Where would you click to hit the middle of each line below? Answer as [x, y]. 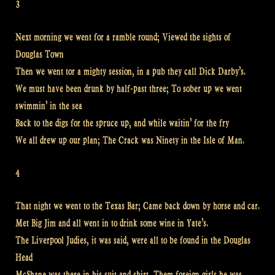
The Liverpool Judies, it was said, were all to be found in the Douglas [133, 241]
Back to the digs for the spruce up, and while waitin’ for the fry [122, 123]
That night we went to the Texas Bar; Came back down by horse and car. [137, 206]
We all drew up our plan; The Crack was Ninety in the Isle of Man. [130, 141]
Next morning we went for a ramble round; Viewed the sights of [123, 37]
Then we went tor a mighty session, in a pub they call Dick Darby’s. [130, 72]
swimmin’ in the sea [49, 106]
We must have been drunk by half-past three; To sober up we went [129, 89]
